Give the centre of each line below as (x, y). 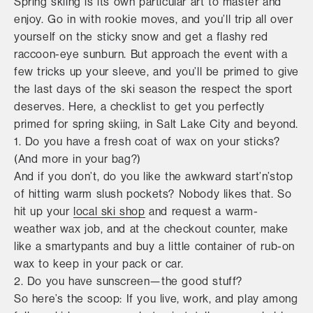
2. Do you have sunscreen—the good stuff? (128, 281)
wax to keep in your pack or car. (99, 264)
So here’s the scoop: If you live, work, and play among (156, 299)
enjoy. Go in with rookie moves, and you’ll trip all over (154, 19)
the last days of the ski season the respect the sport (153, 89)
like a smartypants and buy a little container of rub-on (155, 246)
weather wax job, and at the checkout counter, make (152, 229)
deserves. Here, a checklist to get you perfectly (139, 107)
